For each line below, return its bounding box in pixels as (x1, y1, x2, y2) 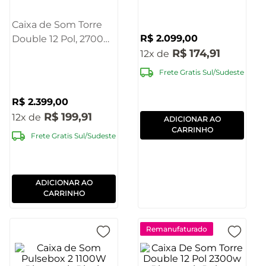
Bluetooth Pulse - (12, 47, 95, 59)
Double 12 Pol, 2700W (12, 33, 114, 45)
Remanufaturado (146, 224, 207, 233)
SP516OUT (12, 61, 60, 73)
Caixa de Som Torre (12, 18, 102, 30)
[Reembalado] (12, 75, 79, 87)
